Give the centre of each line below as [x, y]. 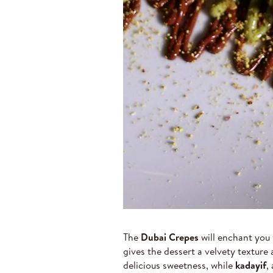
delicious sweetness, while [179, 265]
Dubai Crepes [170, 237]
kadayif [251, 265]
